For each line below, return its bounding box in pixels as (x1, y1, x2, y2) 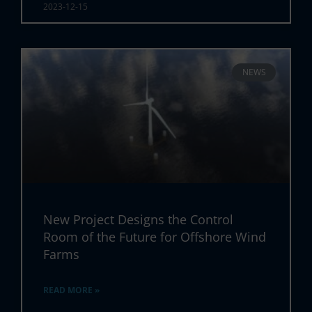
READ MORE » (43, 283, 100, 296)
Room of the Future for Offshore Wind (43, 228, 267, 245)
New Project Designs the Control (43, 210, 234, 228)
